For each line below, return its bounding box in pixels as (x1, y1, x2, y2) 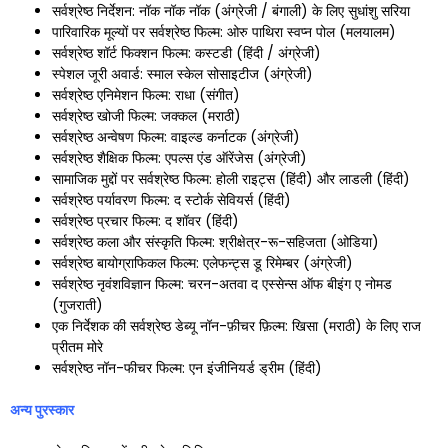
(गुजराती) (52, 294, 103, 315)
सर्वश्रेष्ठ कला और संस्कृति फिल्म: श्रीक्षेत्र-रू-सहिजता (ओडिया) (52, 231, 379, 252)
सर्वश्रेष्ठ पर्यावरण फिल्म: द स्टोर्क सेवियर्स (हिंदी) (52, 189, 291, 210)
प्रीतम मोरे (52, 336, 103, 357)
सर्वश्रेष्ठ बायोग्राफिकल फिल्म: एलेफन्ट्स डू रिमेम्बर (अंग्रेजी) (52, 252, 353, 273)
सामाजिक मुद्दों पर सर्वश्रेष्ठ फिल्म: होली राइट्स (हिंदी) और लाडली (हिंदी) (52, 168, 410, 189)
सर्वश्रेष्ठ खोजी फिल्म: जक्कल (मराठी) (52, 105, 241, 126)
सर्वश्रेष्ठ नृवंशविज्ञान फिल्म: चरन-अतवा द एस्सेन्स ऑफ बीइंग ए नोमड (52, 273, 392, 294)
